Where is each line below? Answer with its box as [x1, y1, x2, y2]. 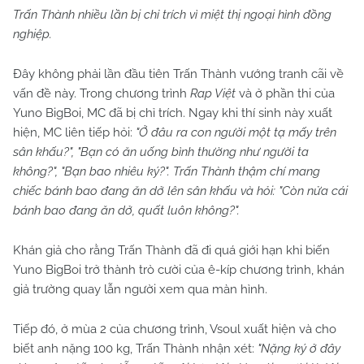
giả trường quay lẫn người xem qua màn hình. [13, 282, 267, 297]
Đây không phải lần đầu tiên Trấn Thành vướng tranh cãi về [13, 67, 344, 82]
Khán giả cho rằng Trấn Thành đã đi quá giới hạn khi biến [13, 243, 330, 258]
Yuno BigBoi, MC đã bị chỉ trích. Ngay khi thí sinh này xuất [13, 106, 332, 121]
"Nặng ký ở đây [258, 341, 340, 357]
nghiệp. [13, 27, 52, 42]
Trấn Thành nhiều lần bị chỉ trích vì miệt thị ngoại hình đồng [13, 7, 331, 23]
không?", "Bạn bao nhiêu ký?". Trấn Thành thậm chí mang [13, 164, 320, 180]
